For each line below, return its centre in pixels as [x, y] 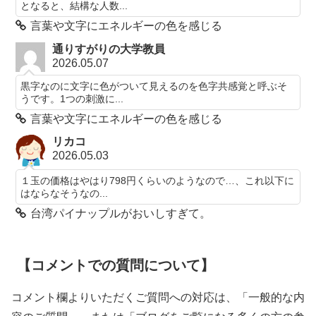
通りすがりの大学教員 [109, 49]
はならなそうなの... [65, 194]
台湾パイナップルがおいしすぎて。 [121, 214]
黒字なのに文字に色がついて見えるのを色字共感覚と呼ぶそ [154, 86]
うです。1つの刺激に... [72, 98]
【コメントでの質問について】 [116, 265]
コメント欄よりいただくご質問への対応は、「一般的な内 [158, 297]
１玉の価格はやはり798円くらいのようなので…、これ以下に [158, 181]
